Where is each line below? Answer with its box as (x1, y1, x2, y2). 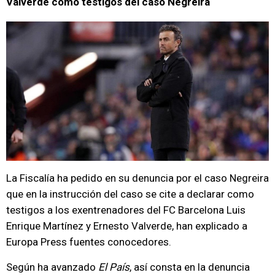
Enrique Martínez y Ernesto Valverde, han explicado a (6, 220, 247, 232)
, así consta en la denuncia (130, 261, 250, 273)
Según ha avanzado (6, 261, 98, 273)
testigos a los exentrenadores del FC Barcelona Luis (6, 204, 246, 216)
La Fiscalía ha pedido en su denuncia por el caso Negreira (6, 172, 269, 184)
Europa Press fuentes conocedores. (6, 236, 171, 248)
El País (98, 261, 130, 273)
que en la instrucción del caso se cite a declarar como (6, 188, 254, 200)
